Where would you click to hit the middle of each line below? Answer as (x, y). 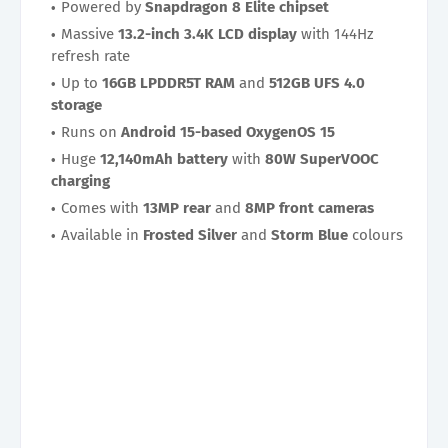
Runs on (91, 131)
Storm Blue (309, 234)
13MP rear (177, 207)
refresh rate (90, 55)
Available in (102, 234)
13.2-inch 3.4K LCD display (207, 33)
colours (375, 234)
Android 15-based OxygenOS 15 (228, 131)
